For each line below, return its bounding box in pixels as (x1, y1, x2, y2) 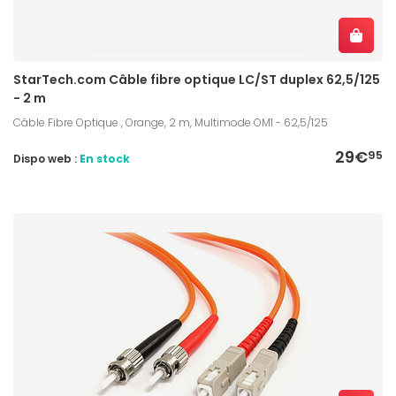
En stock (80, 150, 130, 166)
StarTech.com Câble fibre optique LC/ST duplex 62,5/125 (13, 70, 380, 88)
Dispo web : (13, 150, 80, 166)
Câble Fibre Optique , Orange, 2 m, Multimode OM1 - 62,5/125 (13, 114, 328, 130)
